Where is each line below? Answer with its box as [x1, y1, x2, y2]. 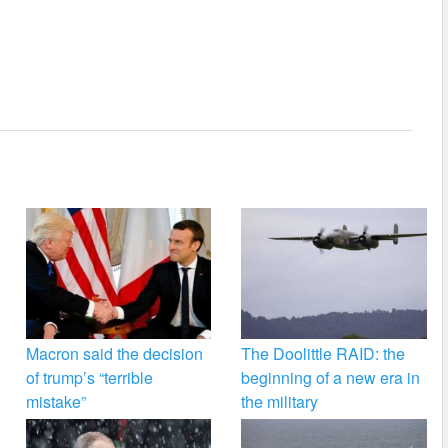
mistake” [25, 390, 86, 414]
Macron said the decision [25, 342, 203, 366]
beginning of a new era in [241, 366, 421, 390]
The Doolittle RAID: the [241, 342, 406, 366]
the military [241, 390, 319, 414]
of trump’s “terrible [25, 366, 153, 390]
